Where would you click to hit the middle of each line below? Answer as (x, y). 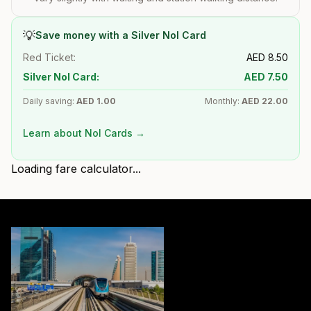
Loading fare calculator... (76, 168)
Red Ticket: (49, 57)
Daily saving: (50, 101)
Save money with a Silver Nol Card (121, 35)
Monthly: (223, 101)
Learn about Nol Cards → (84, 133)
